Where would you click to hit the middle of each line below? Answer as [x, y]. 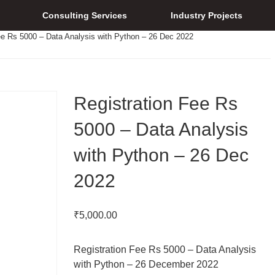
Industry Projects [207, 15]
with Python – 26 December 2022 [146, 264]
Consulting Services [85, 15]
